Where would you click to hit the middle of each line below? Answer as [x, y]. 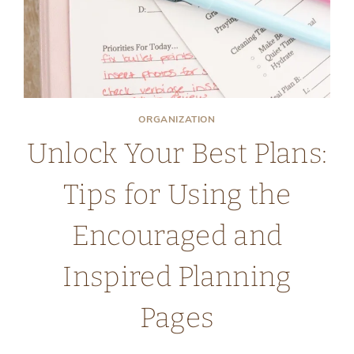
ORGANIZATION [177, 119]
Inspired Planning [177, 276]
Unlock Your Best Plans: [177, 153]
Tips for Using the [177, 194]
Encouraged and [177, 235]
